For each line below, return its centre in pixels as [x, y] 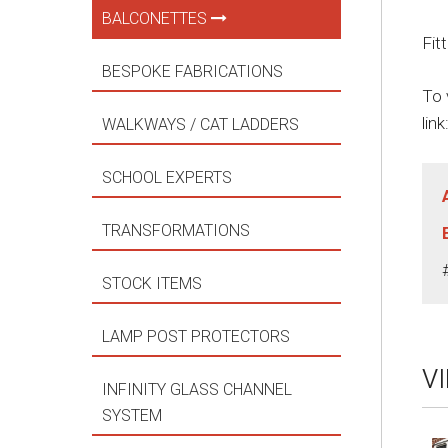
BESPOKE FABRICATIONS [194, 71]
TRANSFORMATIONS [178, 230]
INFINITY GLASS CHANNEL [197, 389]
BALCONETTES [156, 18]
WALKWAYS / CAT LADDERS [202, 124]
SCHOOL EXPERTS [169, 177]
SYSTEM [134, 415]
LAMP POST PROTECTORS [198, 336]
